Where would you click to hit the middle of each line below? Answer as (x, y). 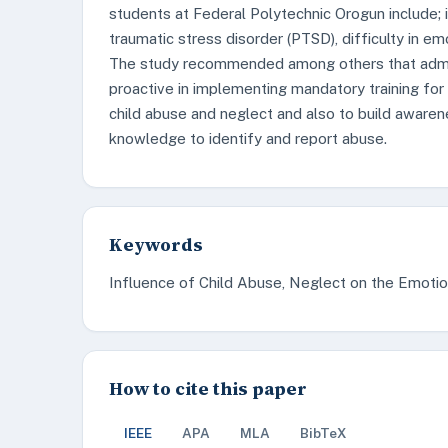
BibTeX (323, 433)
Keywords (156, 244)
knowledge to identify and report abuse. (248, 138)
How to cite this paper (208, 388)
